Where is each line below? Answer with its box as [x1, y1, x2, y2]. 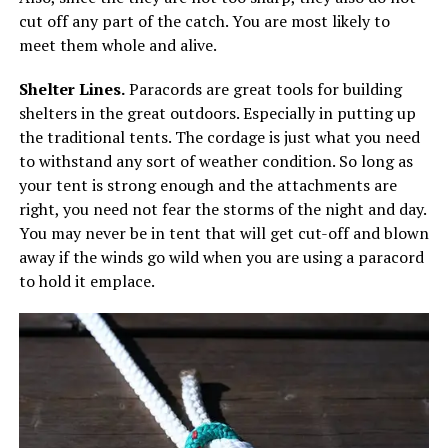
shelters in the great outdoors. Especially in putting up [18, 102, 416, 125]
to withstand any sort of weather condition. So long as [18, 150, 413, 173]
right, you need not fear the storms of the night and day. [18, 198, 426, 221]
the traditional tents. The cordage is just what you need [18, 126, 420, 149]
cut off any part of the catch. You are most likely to [18, 10, 390, 33]
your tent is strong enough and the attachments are [18, 174, 397, 197]
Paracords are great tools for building [124, 78, 402, 101]
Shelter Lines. [18, 78, 125, 101]
